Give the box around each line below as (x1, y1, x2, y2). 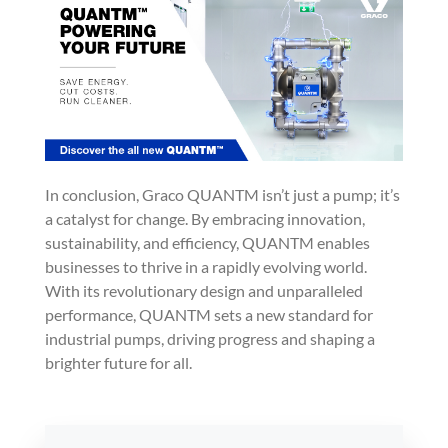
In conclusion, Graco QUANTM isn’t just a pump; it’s (44, 185, 400, 205)
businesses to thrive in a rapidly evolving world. (44, 257, 367, 277)
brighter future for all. (44, 353, 192, 373)
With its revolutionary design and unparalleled (44, 281, 363, 301)
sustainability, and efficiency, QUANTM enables (44, 233, 370, 253)
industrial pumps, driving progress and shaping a (44, 329, 375, 349)
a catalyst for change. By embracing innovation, (44, 209, 365, 229)
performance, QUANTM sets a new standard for (44, 305, 373, 325)
